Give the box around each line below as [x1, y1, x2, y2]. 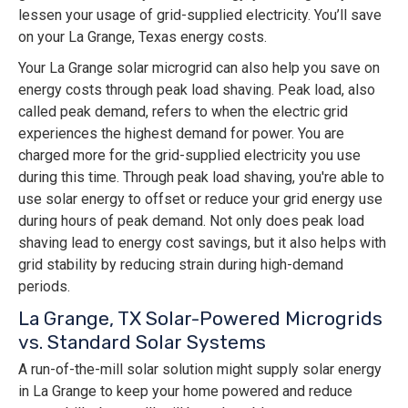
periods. [18, 278, 70, 296]
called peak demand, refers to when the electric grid [18, 103, 348, 121]
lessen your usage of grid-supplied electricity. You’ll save [18, 6, 382, 25]
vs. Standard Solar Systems [18, 331, 266, 354]
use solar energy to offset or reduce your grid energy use [18, 190, 382, 209]
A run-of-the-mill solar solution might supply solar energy [18, 361, 382, 379]
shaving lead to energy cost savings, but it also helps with [18, 234, 386, 252]
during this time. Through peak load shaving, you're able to [18, 168, 384, 187]
